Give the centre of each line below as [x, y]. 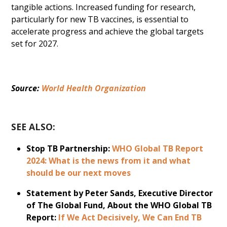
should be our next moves [79, 173]
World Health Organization [94, 88]
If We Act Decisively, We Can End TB [130, 217]
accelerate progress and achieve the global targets [108, 31]
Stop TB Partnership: [68, 148]
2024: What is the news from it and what [109, 161]
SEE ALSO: [33, 127]
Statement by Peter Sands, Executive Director [120, 193]
